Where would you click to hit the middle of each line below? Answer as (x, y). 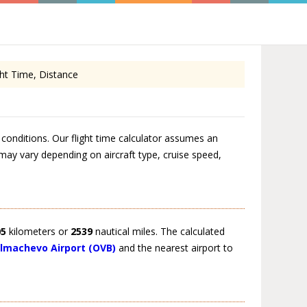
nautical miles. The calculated (159, 232)
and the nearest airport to (175, 248)
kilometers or (39, 232)
